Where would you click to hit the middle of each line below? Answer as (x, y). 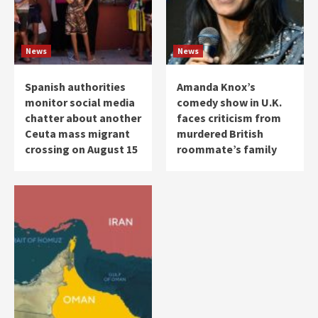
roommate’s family (227, 149)
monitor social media (80, 102)
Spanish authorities (75, 86)
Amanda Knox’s (216, 86)
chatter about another (83, 117)
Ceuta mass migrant (77, 133)
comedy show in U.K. (229, 102)
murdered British (220, 133)
